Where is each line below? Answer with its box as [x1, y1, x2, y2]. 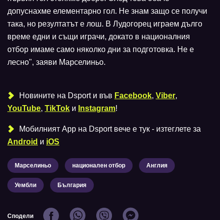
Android [7, 137, 38, 146]
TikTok [45, 104, 70, 113]
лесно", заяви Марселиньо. [7, 58, 106, 67]
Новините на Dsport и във [17, 91, 114, 100]
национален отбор [72, 162, 125, 169]
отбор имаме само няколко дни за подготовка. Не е [7, 45, 194, 54]
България [57, 182, 86, 189]
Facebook [114, 91, 152, 100]
